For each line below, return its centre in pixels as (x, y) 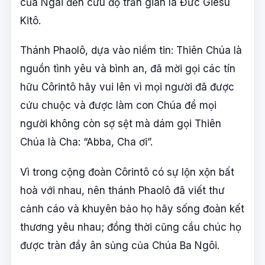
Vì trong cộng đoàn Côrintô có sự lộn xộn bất (127, 172)
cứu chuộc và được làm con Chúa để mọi (118, 106)
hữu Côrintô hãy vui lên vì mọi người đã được (127, 87)
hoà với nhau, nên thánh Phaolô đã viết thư (122, 190)
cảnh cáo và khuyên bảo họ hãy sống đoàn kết (132, 209)
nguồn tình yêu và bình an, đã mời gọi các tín (128, 69)
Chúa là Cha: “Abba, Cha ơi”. (86, 142)
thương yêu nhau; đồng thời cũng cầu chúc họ (131, 227)
